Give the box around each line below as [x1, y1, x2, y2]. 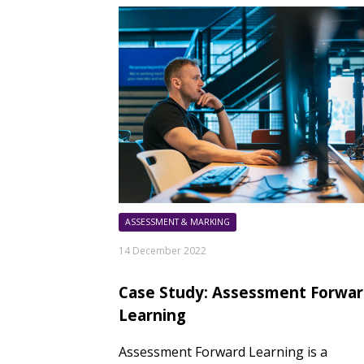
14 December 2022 [119, 243, 206, 258]
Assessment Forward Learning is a [119, 342, 327, 361]
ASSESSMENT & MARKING [125, 215, 230, 227]
